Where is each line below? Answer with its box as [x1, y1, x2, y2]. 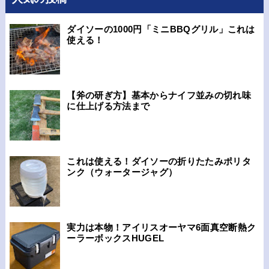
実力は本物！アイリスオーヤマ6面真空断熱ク [67, 222, 256, 233]
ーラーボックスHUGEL [67, 233, 165, 244]
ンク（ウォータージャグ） [67, 167, 178, 178]
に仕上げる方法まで [67, 101, 150, 112]
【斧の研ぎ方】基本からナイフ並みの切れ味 [67, 90, 251, 101]
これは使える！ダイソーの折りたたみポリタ [67, 156, 251, 167]
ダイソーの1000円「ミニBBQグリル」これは [67, 24, 255, 35]
